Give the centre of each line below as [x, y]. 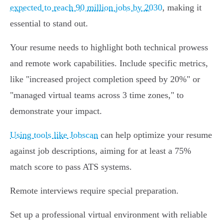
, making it [182, 8]
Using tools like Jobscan [54, 135]
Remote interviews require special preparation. [94, 191]
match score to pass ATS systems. [71, 167]
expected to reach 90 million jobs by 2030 [86, 8]
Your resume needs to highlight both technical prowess [109, 48]
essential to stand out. [49, 24]
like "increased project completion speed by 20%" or [105, 79]
